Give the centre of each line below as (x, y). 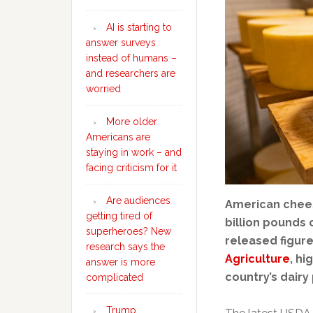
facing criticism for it (131, 168)
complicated (115, 277)
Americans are (118, 137)
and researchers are (131, 73)
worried (103, 89)
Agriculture (257, 259)
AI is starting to (139, 27)
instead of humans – (131, 58)
